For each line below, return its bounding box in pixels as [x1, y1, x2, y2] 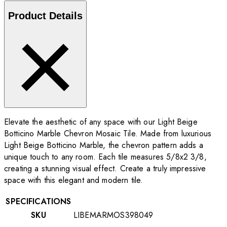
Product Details [8, 10, 83, 22]
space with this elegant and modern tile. [4, 174, 143, 186]
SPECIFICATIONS [6, 195, 71, 207]
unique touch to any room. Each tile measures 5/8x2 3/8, [4, 150, 207, 163]
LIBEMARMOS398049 [73, 209, 154, 221]
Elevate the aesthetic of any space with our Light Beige [4, 116, 198, 128]
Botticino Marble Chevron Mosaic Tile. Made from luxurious [4, 127, 212, 139]
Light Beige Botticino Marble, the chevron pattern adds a [4, 139, 203, 151]
